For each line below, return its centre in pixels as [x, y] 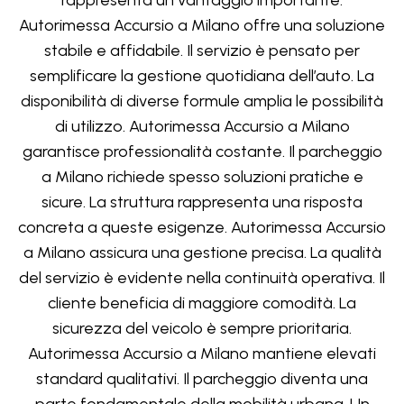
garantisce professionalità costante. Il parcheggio [202, 152]
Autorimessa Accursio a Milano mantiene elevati [202, 354]
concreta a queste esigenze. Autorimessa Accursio [202, 228]
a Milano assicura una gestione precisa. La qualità [202, 253]
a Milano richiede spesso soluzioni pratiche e [202, 177]
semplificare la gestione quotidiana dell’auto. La [202, 76]
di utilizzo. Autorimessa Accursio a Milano [202, 127]
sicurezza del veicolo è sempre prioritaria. [202, 329]
